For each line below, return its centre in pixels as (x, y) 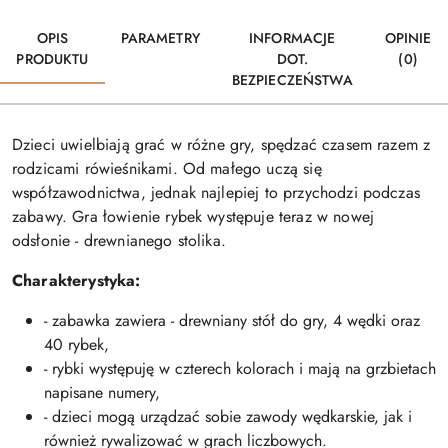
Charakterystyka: (76, 280)
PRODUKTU (52, 58)
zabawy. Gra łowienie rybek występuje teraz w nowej (193, 216)
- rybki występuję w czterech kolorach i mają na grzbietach (240, 368)
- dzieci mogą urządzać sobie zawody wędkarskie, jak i (228, 416)
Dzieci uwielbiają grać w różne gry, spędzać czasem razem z (221, 144)
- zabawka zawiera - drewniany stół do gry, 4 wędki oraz (232, 320)
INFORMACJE (292, 37)
